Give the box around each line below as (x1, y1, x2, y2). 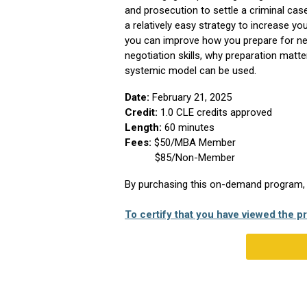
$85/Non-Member (125, 151, 235, 164)
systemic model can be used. (125, 64, 256, 77)
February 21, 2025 (149, 91, 232, 103)
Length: (125, 121, 164, 134)
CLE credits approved (176, 106, 272, 119)
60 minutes (164, 121, 214, 134)
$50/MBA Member (154, 136, 236, 149)
